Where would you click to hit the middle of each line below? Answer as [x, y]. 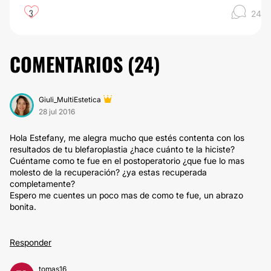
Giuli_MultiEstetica [70, 100]
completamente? [42, 184]
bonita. [23, 207]
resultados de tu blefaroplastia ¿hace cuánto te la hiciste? [122, 149]
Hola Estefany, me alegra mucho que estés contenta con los [127, 138]
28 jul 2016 [57, 112]
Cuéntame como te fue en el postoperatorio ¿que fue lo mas [127, 161]
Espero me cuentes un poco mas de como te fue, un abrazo [126, 195]
